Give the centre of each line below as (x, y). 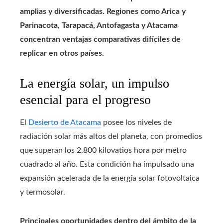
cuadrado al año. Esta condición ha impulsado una (107, 165)
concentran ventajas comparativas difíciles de (100, 40)
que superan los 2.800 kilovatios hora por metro (103, 151)
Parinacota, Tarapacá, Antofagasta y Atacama (99, 26)
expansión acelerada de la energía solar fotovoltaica (110, 178)
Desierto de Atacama (65, 123)
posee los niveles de (136, 123)
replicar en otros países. (62, 54)
